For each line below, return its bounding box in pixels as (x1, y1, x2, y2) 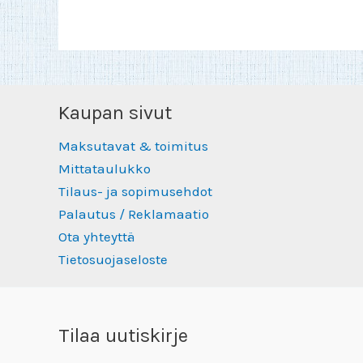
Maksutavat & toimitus (58, 138, 208, 155)
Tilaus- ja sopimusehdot (58, 183, 212, 200)
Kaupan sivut (58, 100, 172, 124)
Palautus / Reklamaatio (58, 206, 209, 223)
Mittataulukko (58, 160, 151, 177)
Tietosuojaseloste (58, 251, 168, 268)
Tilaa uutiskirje (58, 324, 188, 348)
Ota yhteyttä (58, 228, 135, 246)
